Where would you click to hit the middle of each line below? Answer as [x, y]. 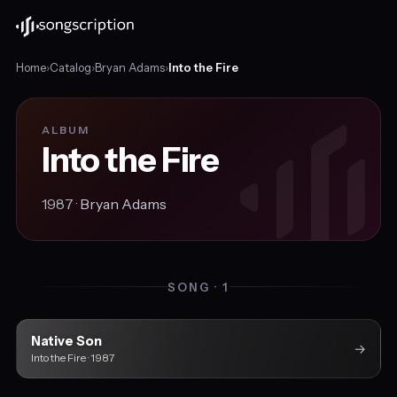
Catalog [70, 67]
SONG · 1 [198, 287]
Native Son [66, 341]
